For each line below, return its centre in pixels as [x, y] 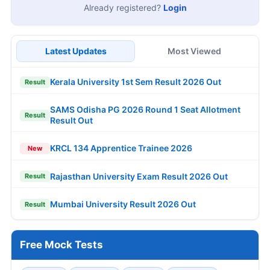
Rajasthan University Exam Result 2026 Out [139, 176]
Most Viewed [194, 51]
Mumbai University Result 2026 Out [123, 204]
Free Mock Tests [61, 244]
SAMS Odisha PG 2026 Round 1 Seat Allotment [145, 110]
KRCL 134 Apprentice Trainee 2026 [121, 148]
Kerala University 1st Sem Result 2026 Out [136, 82]
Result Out [71, 121]
